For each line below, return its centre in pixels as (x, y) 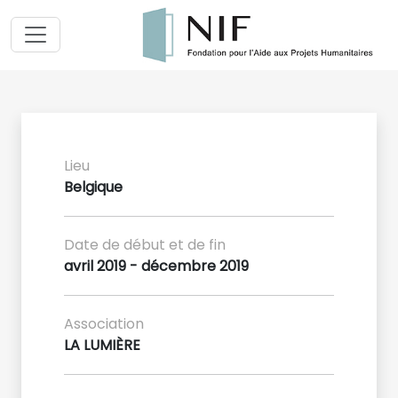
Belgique (93, 187)
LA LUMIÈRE (102, 345)
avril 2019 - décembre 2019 (156, 266)
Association (104, 323)
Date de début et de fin (145, 244)
